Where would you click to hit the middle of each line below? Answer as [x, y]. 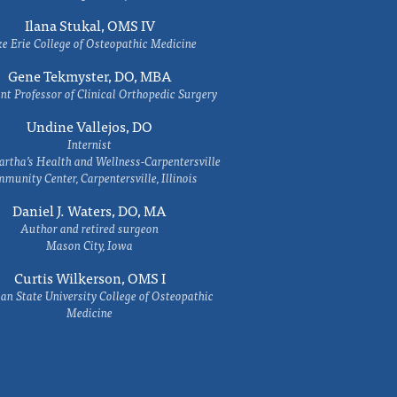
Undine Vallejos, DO [90, 126]
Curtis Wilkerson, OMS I [90, 277]
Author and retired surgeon [90, 228]
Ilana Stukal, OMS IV [90, 25]
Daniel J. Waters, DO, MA [90, 210]
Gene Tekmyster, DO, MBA [90, 75]
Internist [90, 144]
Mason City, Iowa [90, 245]
